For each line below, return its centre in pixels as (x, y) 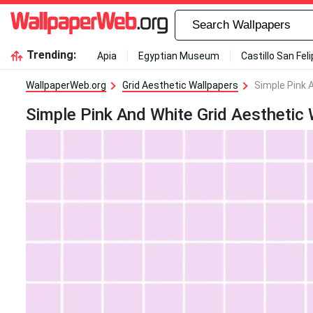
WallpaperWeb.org (66, 85)
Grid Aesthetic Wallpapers (180, 85)
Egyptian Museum (179, 56)
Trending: (51, 55)
